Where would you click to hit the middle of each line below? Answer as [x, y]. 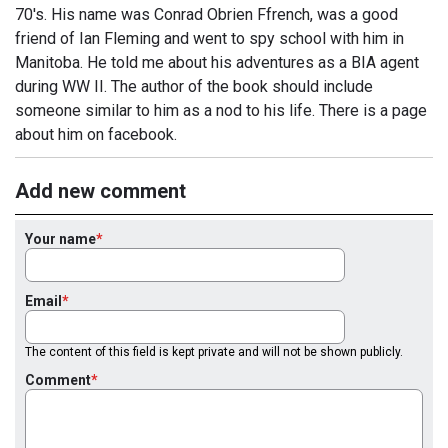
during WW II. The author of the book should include [194, 87]
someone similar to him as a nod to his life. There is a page [221, 111]
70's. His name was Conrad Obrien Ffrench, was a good [206, 15]
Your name [60, 239]
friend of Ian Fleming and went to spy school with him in [209, 39]
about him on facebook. [96, 135]
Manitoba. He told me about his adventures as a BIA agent [217, 63]
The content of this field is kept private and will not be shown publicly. [214, 352]
